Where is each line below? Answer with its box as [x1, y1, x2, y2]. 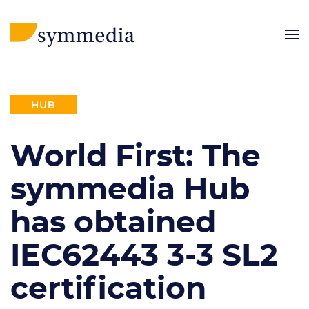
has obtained [10, 208, 216, 239]
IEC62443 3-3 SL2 [10, 241, 278, 272]
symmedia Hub [10, 175, 250, 206]
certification [10, 275, 206, 305]
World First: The [10, 142, 261, 172]
